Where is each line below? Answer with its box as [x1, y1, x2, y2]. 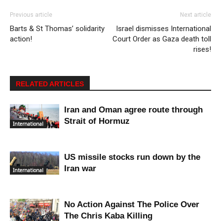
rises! [193, 44, 211, 54]
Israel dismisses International [116, 24, 211, 33]
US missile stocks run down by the [64, 152, 200, 162]
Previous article [10, 11, 52, 18]
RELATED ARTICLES [16, 79, 84, 88]
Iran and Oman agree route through [64, 105, 203, 114]
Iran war [64, 163, 96, 173]
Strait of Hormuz [64, 116, 130, 126]
